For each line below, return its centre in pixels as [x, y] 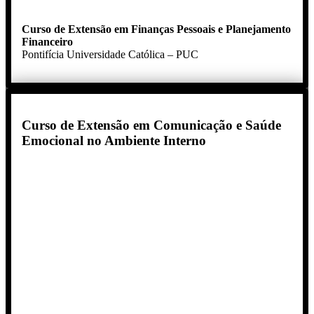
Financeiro [47, 41]
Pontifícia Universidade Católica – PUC [110, 54]
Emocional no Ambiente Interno [114, 140]
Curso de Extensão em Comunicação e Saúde [151, 125]
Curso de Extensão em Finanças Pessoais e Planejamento [156, 29]
